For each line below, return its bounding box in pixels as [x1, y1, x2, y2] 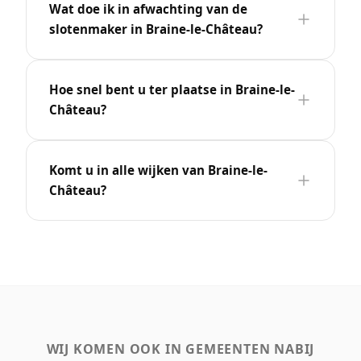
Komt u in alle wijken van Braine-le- [49, 161, 268, 178]
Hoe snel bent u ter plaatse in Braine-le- [49, 81, 295, 98]
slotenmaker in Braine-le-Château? [49, 20, 263, 37]
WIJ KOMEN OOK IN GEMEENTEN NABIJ [46, 339, 315, 358]
